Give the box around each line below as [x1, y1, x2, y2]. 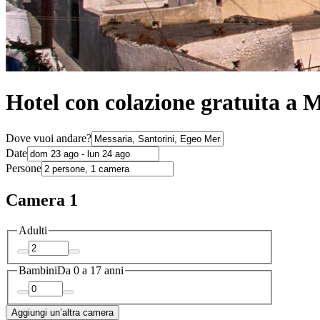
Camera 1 [6, 190, 78, 209]
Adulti [19, 224, 47, 236]
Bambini [19, 264, 57, 277]
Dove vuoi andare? [6, 131, 91, 144]
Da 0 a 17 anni [57, 264, 124, 277]
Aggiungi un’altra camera [11, 306, 114, 318]
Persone [6, 161, 41, 174]
